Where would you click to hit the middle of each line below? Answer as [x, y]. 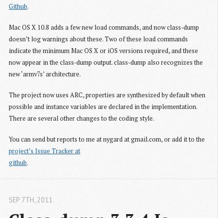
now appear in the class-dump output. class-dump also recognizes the [106, 63]
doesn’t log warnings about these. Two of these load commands [98, 39]
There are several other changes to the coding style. [82, 119]
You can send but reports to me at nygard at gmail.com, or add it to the [107, 140]
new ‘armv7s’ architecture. [45, 74]
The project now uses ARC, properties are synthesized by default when [107, 95]
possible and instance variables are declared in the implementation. [103, 107]
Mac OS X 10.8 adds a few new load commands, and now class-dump [104, 28]
